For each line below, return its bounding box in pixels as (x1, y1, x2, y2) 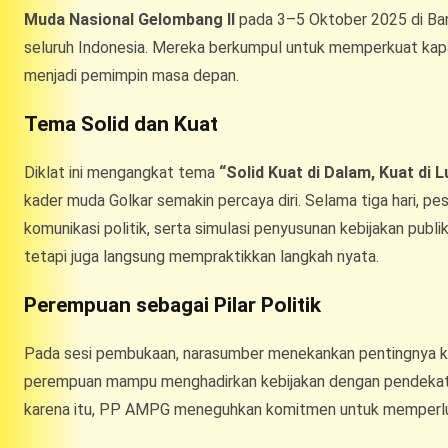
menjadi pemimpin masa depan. (24, 65, 239, 85)
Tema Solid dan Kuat (24, 111, 218, 136)
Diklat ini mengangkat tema (24, 162, 219, 182)
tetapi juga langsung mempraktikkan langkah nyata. (24, 246, 379, 266)
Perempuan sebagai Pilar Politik (24, 292, 321, 317)
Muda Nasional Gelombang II (24, 9, 235, 29)
